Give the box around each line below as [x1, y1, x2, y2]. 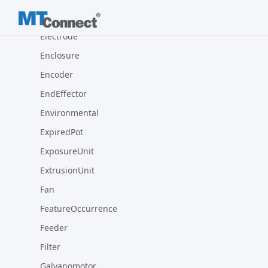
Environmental [40, 107, 99, 118]
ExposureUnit [40, 145, 94, 157]
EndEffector [40, 88, 87, 99]
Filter [40, 241, 60, 252]
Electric [40, 11, 69, 23]
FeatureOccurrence [40, 203, 117, 214]
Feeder [40, 222, 68, 233]
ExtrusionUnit [40, 165, 95, 176]
